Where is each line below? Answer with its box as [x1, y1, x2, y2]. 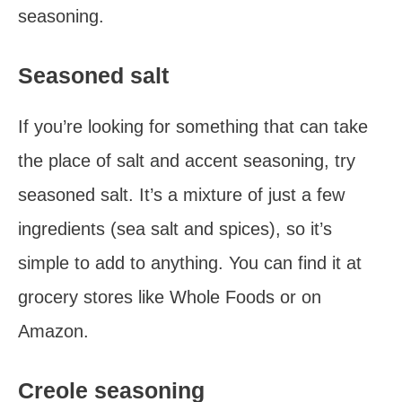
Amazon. [18, 321, 89, 341]
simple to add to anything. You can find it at [18, 253, 362, 273]
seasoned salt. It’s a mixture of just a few [18, 185, 345, 205]
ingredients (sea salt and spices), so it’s [18, 219, 332, 239]
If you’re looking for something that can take [18, 117, 368, 136]
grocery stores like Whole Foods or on [18, 287, 321, 307]
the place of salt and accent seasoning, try [18, 151, 355, 170]
